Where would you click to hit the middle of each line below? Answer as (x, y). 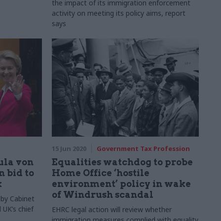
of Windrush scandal (102, 195)
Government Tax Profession (143, 148)
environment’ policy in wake (121, 184)
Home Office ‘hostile (100, 173)
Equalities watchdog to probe (122, 162)
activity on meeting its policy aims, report (118, 13)
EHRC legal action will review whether (111, 209)
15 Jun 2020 (69, 148)
